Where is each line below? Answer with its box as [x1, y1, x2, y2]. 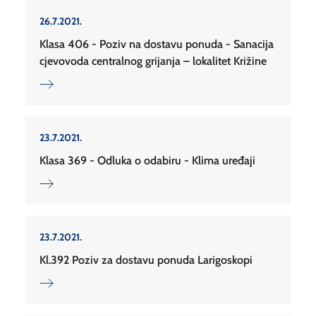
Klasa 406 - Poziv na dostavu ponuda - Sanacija [39, 37, 274, 51]
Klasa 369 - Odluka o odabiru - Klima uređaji [39, 154, 255, 168]
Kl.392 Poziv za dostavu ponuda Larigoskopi [39, 253, 253, 267]
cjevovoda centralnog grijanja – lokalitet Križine [39, 54, 267, 68]
